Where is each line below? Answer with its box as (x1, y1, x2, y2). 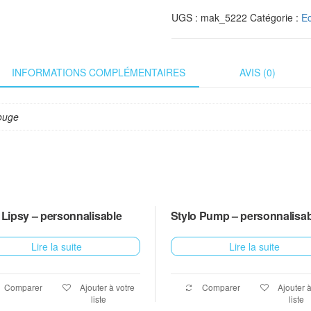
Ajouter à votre (79, 280, 135, 293)
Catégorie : (249, 10, 301, 24)
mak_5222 (200, 10, 247, 24)
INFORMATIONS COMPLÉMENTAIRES (12, 65, 185, 79)
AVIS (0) (239, 65, 276, 79)
